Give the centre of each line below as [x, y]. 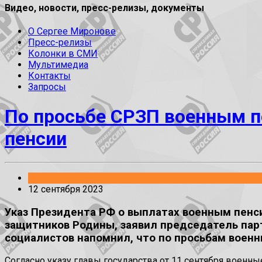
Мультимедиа [58, 65]
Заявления [51, 178]
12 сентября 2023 [66, 189]
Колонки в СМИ [63, 54]
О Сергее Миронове [72, 32]
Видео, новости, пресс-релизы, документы [104, 8]
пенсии [36, 138]
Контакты [49, 76]
